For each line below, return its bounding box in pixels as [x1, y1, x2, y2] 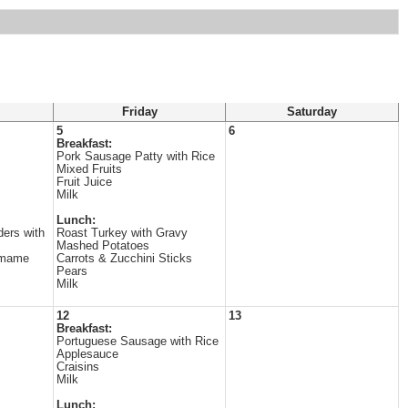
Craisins [56, 361, 99, 373]
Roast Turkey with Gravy [56, 227, 188, 240]
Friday [121, 106, 158, 118]
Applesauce [56, 348, 118, 361]
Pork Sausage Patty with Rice [56, 150, 215, 163]
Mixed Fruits [56, 163, 122, 176]
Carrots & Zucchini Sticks [56, 252, 192, 265]
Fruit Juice [56, 176, 112, 189]
